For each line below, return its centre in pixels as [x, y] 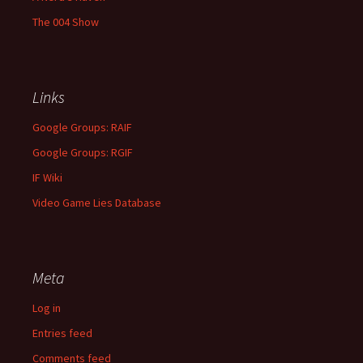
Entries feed [62, 333]
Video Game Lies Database [97, 203]
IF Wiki [47, 177]
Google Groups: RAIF [82, 127]
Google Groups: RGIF [83, 152]
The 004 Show [66, 22]
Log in [47, 308]
